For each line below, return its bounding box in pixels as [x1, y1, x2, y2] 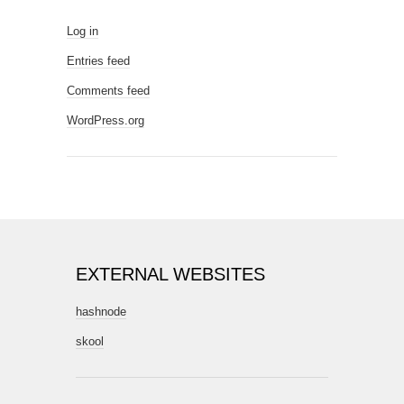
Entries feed [67, 54, 130, 68]
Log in [67, 24, 98, 38]
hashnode [76, 305, 126, 318]
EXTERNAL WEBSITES [76, 264, 265, 284]
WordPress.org [67, 114, 144, 127]
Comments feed [67, 84, 150, 97]
